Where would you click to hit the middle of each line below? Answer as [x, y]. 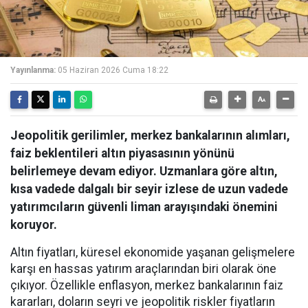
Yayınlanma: [33, 70]
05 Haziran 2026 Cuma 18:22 [113, 70]
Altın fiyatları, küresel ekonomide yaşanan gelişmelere [153, 252]
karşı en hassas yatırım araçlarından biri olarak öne [143, 269]
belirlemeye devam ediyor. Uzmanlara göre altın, [144, 171]
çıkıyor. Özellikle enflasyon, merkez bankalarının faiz [147, 285]
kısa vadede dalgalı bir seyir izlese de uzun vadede [149, 189]
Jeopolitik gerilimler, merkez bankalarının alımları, [150, 135]
